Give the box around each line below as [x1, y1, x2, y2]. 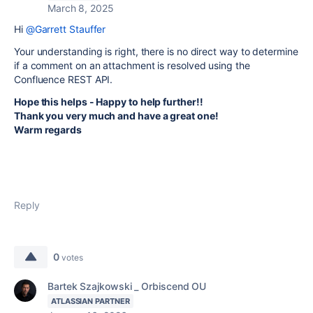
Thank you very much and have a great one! [14, 110, 219, 122]
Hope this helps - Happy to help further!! [14, 96, 203, 108]
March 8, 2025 [48, 2, 114, 14]
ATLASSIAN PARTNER [51, 296, 130, 306]
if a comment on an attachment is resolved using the [14, 59, 250, 71]
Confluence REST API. [14, 73, 113, 85]
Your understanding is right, [14, 45, 141, 57]
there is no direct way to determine [140, 45, 298, 57]
